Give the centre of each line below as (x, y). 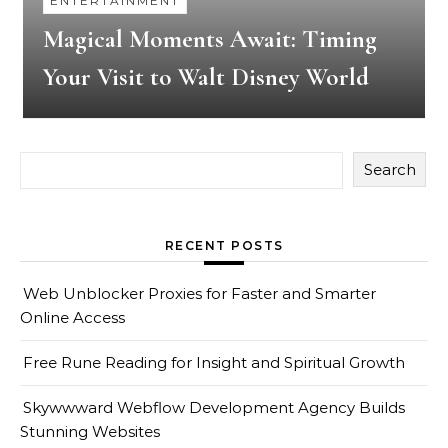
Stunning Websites (90, 431)
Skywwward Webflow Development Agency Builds (214, 407)
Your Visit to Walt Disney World (206, 77)
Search (389, 169)
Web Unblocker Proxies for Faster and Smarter (199, 293)
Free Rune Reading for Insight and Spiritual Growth (214, 362)
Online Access (72, 317)
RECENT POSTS (224, 245)
